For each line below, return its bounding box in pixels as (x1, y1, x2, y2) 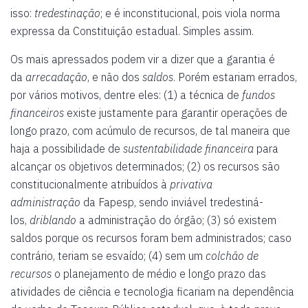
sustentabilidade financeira (123, 142, 254, 155)
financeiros (10, 106, 64, 120)
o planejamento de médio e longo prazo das (52, 267, 266, 280)
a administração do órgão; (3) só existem (76, 213, 276, 227)
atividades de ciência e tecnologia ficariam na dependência (10, 285, 294, 298)
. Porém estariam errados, (173, 70, 297, 84)
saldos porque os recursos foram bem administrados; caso (10, 231, 291, 245)
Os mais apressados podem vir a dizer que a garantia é (10, 52, 275, 66)
